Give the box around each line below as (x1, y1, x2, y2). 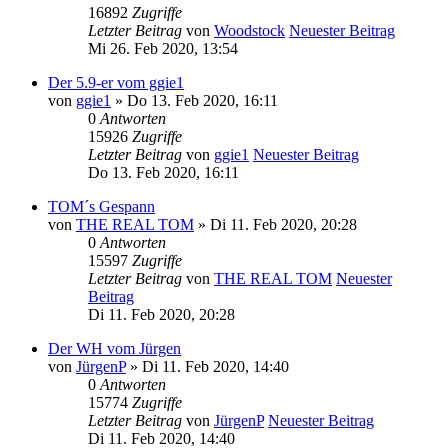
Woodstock (214, 21, 285, 39)
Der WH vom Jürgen (48, 339, 181, 357)
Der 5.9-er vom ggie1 (48, 73, 184, 91)
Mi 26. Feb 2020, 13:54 (88, 39, 238, 57)
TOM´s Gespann (48, 197, 155, 215)
